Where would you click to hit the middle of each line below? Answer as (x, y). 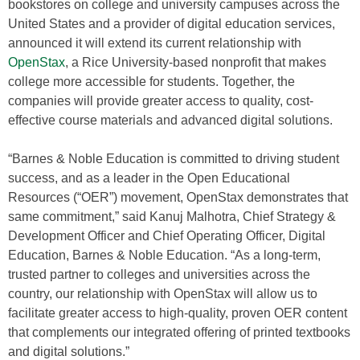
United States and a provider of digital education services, (172, 24)
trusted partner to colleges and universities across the (159, 274)
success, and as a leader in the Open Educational (149, 178)
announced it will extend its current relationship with (155, 43)
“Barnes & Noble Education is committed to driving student (174, 159)
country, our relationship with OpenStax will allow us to (163, 294)
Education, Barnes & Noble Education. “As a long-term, (164, 255)
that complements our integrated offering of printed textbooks (179, 332)
